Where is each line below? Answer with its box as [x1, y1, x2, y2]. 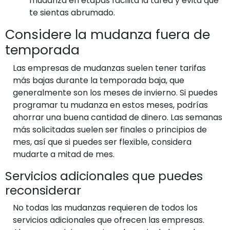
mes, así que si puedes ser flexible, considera [13, 136, 191, 148]
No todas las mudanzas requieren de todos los [13, 201, 198, 214]
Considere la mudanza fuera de [5, 25, 210, 44]
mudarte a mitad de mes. [13, 148, 114, 160]
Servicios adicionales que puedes [5, 167, 203, 184]
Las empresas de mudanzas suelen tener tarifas [13, 62, 206, 74]
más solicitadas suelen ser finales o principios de [13, 123, 207, 136]
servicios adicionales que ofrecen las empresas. [13, 214, 204, 226]
